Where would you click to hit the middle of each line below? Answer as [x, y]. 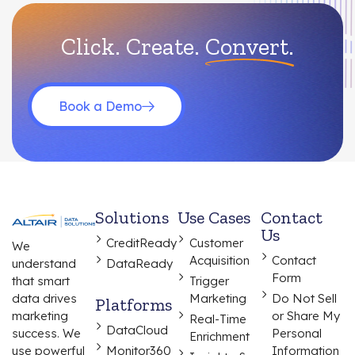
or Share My [306, 316]
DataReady [139, 264]
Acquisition [219, 261]
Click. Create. [130, 47]
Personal [297, 334]
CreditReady [141, 243]
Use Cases [214, 218]
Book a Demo [100, 107]
